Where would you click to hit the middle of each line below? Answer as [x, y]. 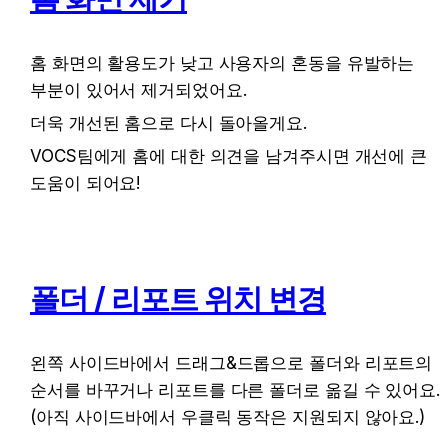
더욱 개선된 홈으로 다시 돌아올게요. [168, 122]
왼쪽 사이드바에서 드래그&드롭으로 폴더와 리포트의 [231, 363]
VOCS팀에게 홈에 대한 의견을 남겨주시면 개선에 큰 [229, 155]
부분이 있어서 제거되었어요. [138, 89]
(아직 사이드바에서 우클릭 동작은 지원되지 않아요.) [228, 417]
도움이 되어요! [85, 182]
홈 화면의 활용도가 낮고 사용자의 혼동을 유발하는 [222, 62]
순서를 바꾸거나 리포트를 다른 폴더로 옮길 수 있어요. [235, 390]
